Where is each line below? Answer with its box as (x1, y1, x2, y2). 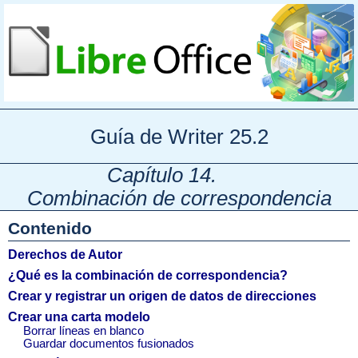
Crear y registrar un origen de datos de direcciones (8, 288, 316, 303)
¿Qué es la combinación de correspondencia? (8, 268, 288, 282)
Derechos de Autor (8, 247, 122, 261)
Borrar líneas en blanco (22, 324, 144, 337)
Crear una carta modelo (8, 309, 150, 324)
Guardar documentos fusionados (22, 336, 194, 350)
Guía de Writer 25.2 (89, 125, 268, 148)
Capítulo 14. (107, 163, 217, 186)
